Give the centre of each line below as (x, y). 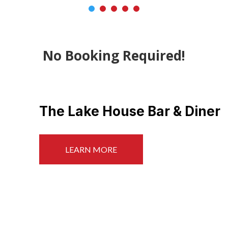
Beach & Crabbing (98, 138)
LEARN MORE (91, 176)
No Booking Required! (114, 82)
